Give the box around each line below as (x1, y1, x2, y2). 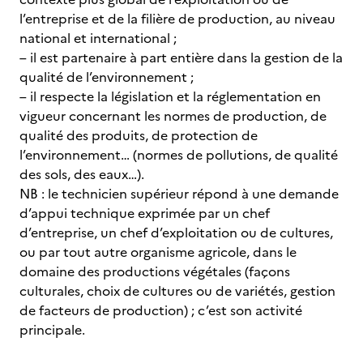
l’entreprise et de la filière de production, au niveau (19, 9, 335, 28)
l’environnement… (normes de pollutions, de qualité (19, 145, 338, 164)
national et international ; (19, 28, 177, 48)
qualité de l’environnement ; (19, 67, 194, 87)
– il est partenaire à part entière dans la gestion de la (19, 48, 343, 67)
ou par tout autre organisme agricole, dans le (19, 242, 297, 262)
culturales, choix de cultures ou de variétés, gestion (19, 281, 335, 301)
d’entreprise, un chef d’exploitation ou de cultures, (19, 223, 333, 242)
